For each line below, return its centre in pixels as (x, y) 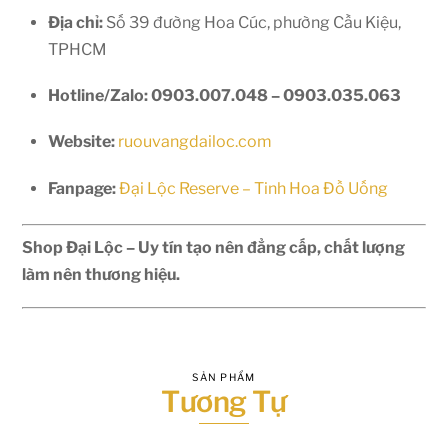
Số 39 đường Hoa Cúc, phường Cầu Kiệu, (252, 22)
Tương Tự (224, 402)
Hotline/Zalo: (98, 96)
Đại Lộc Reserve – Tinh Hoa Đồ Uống (253, 188)
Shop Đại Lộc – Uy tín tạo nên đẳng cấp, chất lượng (214, 247)
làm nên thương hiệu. (101, 274)
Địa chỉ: (75, 22)
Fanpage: (82, 188)
